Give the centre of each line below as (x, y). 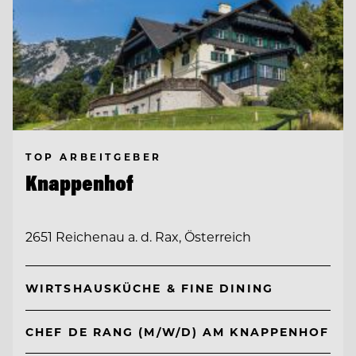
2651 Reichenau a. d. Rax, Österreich (138, 237)
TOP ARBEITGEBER (94, 156)
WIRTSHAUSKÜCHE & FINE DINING (149, 288)
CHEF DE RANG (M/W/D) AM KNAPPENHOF (178, 331)
